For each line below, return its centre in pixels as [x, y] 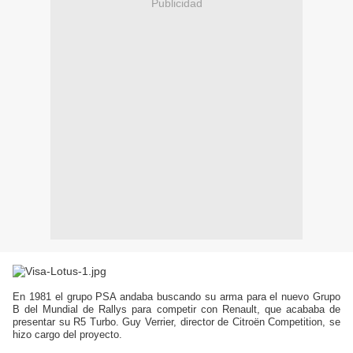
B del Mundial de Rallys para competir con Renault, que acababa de [176, 310]
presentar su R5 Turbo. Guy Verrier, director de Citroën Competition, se [176, 322]
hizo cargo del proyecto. [67, 335]
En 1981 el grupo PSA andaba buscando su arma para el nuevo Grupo [176, 297]
